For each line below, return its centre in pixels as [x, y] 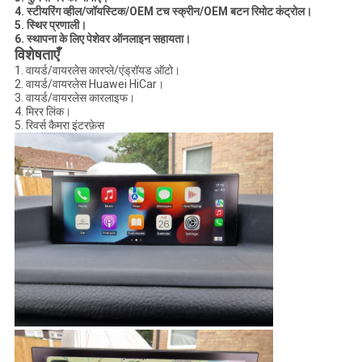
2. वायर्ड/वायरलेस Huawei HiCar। [89, 84]
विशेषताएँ [37, 55]
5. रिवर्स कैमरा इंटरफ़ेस [59, 126]
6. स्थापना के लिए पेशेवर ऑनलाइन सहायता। [102, 39]
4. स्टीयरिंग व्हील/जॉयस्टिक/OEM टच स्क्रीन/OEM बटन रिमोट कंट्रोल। [163, 12]
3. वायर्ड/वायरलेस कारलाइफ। [74, 98]
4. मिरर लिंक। [42, 112]
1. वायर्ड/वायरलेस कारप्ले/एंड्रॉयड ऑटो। [97, 71]
